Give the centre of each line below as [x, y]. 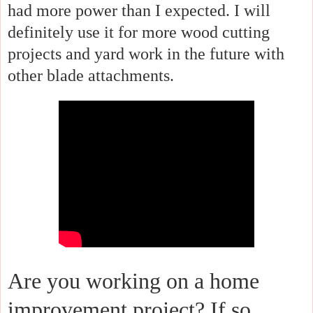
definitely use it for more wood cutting [139, 32]
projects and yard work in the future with [146, 54]
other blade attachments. [93, 76]
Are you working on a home [133, 281]
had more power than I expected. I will [139, 11]
